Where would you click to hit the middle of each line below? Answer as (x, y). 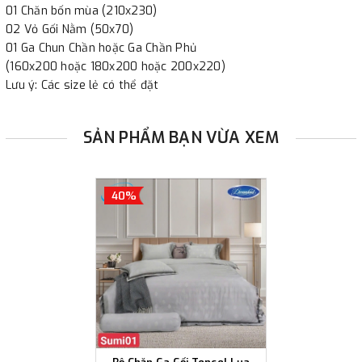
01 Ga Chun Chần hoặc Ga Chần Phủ (101, 48)
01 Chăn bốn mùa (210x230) (82, 11)
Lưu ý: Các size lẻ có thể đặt (82, 85)
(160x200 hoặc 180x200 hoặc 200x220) (116, 66)
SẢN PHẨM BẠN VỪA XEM (181, 137)
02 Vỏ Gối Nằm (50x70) (70, 29)
